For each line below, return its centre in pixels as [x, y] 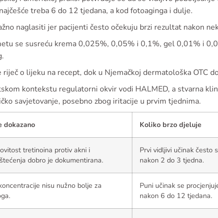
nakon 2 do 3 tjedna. [172, 160]
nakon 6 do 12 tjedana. [176, 196]
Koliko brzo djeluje [171, 125]
